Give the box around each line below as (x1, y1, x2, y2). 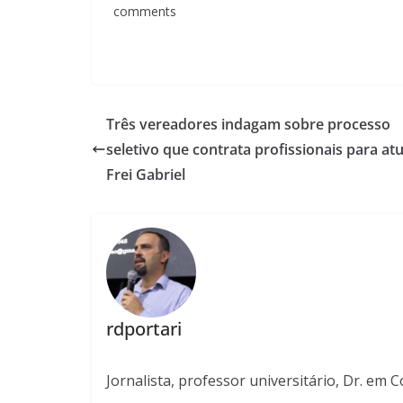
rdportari (105, 317, 182, 342)
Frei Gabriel (106, 164, 185, 184)
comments (110, 2, 176, 20)
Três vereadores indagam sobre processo (106, 113, 390, 134)
